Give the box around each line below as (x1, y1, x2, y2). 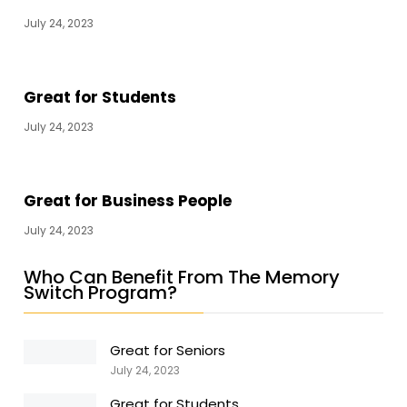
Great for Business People (24, 190, 233, 212)
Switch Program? (24, 280, 178, 305)
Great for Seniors (110, 341, 226, 360)
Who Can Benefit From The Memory (24, 264, 341, 290)
